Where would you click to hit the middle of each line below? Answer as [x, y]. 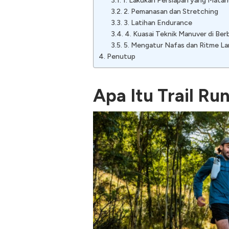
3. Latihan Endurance [158, 23]
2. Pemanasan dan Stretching [171, 12]
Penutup [121, 57]
